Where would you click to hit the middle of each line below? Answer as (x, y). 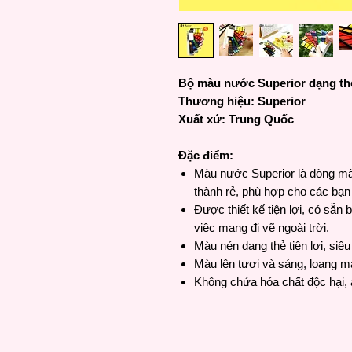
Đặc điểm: (207, 155)
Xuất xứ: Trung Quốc (236, 119)
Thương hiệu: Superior (242, 101)
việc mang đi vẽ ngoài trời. (262, 227)
